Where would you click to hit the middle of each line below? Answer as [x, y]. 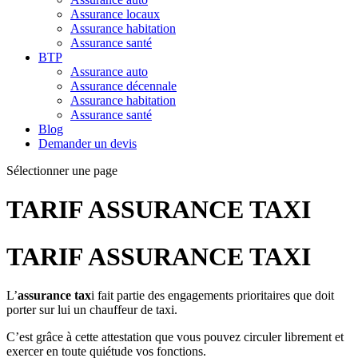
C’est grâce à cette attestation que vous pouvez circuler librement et [175, 337]
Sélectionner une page [62, 171]
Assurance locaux [115, 14]
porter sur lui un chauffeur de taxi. [92, 310]
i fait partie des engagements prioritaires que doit [213, 296]
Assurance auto [109, 72]
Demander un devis [88, 143]
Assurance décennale [123, 86]
